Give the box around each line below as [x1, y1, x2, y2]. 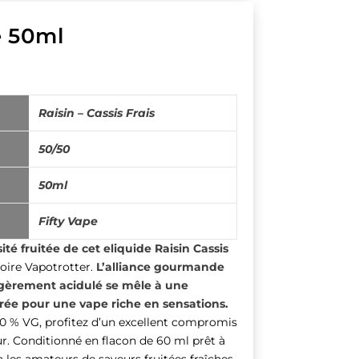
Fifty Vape [38, 213, 98, 228]
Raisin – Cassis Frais [38, 105, 155, 120]
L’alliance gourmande [96, 259, 224, 274]
